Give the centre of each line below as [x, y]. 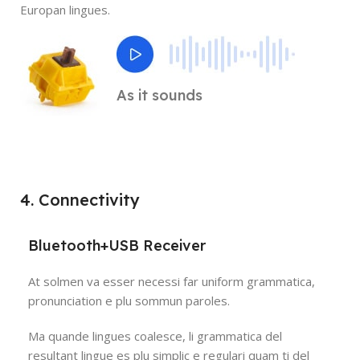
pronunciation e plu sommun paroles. [129, 300]
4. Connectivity [80, 199]
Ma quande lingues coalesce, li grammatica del [155, 335]
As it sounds [160, 95]
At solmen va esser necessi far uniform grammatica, [172, 281]
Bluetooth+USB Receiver [117, 245]
